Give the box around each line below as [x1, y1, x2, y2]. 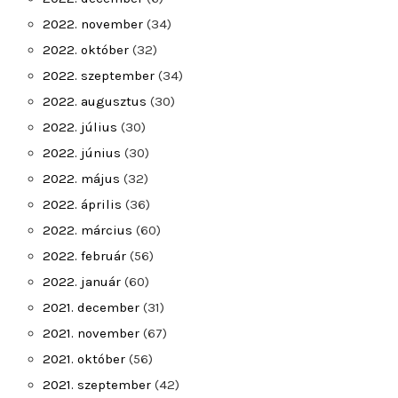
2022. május [43, 171, 120, 187]
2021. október [43, 351, 125, 367]
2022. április [43, 196, 122, 212]
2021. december [43, 299, 139, 315]
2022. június [43, 145, 121, 161]
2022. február [43, 248, 126, 264]
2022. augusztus [43, 93, 147, 109]
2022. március [43, 222, 132, 238]
